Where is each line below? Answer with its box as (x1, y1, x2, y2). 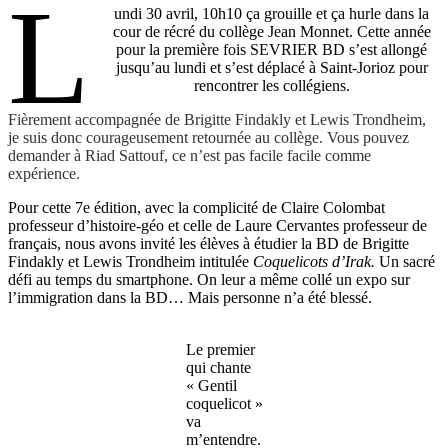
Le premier (185, 340, 255, 358)
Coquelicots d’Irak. (253, 252, 379, 270)
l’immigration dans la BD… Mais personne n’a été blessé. (8, 288, 372, 306)
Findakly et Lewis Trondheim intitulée (8, 252, 253, 270)
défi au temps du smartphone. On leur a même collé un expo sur (8, 270, 410, 288)
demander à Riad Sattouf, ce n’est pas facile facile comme (8, 146, 371, 164)
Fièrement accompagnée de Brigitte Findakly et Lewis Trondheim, (8, 110, 426, 128)
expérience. (8, 164, 80, 182)
